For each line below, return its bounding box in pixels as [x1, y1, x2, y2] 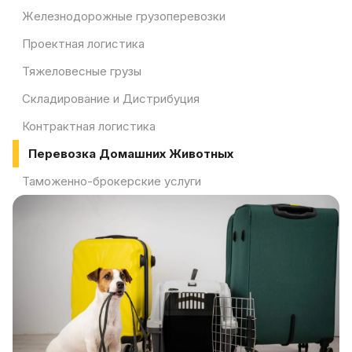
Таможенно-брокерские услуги [22, 174, 201, 189]
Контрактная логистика [22, 119, 156, 134]
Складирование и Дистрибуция [22, 91, 200, 106]
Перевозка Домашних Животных [28, 146, 233, 161]
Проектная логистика [22, 36, 145, 51]
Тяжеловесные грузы [22, 64, 141, 79]
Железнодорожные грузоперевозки [22, 9, 225, 24]
